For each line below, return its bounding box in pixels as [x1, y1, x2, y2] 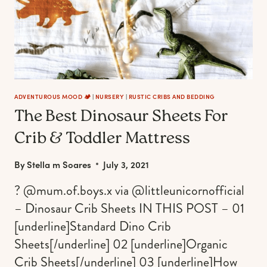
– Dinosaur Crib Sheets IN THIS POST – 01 [14, 198, 244, 218]
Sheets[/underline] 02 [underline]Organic [14, 234, 228, 253]
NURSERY [95, 92, 124, 101]
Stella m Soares [27, 157, 92, 170]
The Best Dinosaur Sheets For [14, 105, 228, 129]
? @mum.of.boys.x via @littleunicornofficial [14, 181, 244, 200]
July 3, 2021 [103, 157, 150, 170]
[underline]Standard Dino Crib [14, 216, 171, 235]
